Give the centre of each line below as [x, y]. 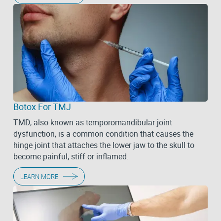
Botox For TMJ [42, 107]
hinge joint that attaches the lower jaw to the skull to [104, 145]
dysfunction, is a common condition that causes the [103, 134]
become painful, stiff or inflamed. [71, 157]
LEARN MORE [39, 176]
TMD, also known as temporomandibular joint [92, 123]
